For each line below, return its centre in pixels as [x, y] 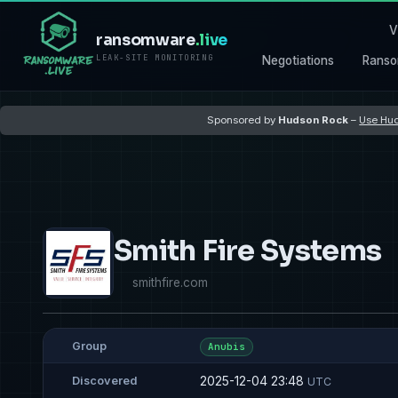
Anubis [227, 347]
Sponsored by [243, 119]
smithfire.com [170, 282]
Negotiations [298, 60]
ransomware [146, 40]
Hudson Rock [314, 119]
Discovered [105, 381]
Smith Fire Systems [248, 250]
